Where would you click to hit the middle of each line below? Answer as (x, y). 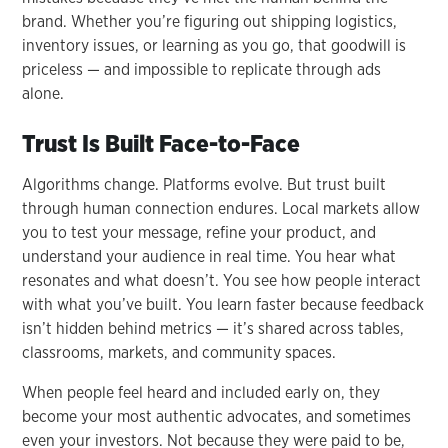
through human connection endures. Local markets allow (221, 208)
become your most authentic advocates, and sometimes (217, 416)
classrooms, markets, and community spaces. (179, 352)
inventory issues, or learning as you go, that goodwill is (214, 45)
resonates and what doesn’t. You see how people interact (222, 280)
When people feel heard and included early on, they (201, 392)
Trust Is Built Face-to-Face (161, 143)
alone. (43, 93)
